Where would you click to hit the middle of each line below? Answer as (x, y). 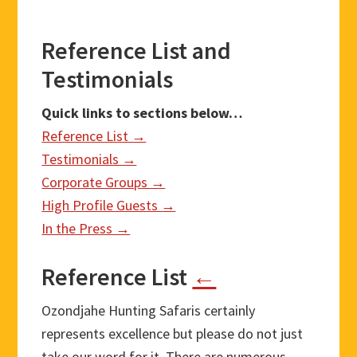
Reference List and (137, 51)
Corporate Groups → (104, 182)
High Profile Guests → (109, 206)
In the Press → (86, 229)
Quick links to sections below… (142, 113)
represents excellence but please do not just (173, 334)
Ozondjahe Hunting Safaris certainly (149, 311)
